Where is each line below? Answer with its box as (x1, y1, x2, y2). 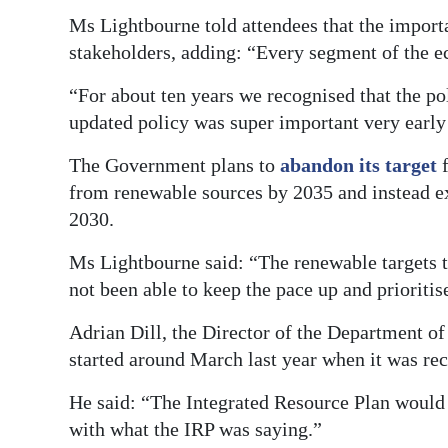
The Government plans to (69, 153, 280, 176)
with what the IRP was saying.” (69, 417, 322, 440)
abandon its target (280, 153, 442, 176)
